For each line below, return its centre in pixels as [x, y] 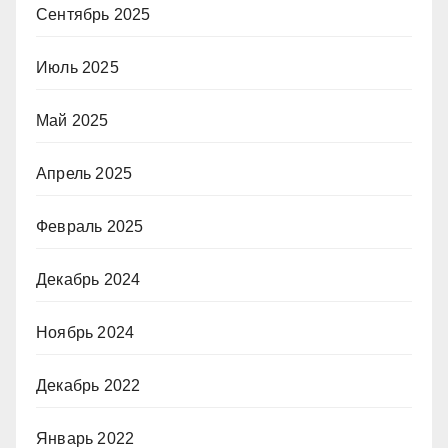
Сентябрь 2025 [93, 14]
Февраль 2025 [90, 226]
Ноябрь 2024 [85, 332]
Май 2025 [72, 120]
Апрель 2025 [84, 173]
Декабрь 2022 [88, 385]
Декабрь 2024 [88, 279]
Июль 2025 [77, 67]
